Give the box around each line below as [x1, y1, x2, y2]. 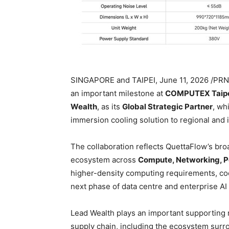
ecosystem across [71, 154, 138, 165]
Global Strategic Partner [122, 101, 213, 111]
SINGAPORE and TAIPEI [71, 75, 155, 85]
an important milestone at [71, 88, 165, 98]
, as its [97, 101, 122, 111]
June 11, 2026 [159, 75, 209, 85]
